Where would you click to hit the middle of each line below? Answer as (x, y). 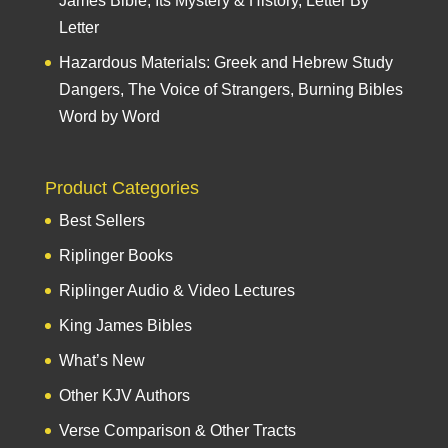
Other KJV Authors (124, 396)
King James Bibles (125, 326)
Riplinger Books (115, 256)
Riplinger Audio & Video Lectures (176, 291)
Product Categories (121, 188)
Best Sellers (101, 221)
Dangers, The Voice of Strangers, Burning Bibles (230, 89)
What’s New (101, 361)
